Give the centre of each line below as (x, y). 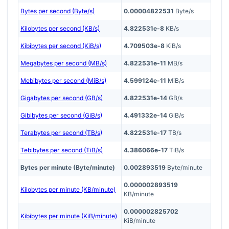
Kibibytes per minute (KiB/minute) (69, 216)
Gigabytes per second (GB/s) (62, 98)
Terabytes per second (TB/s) (61, 133)
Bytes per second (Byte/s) (58, 11)
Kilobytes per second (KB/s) (60, 29)
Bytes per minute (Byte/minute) (68, 168)
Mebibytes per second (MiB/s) (63, 81)
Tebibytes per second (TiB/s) (62, 150)
